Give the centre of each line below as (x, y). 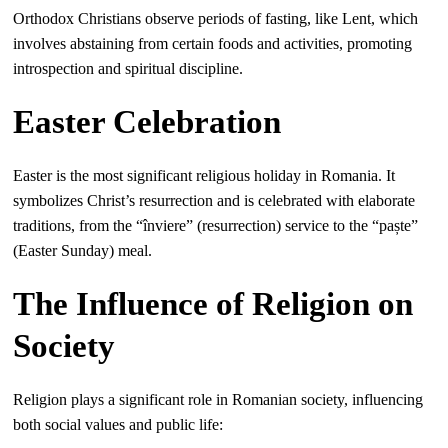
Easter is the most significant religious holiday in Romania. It (204, 175)
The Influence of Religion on (213, 304)
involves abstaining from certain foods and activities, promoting (213, 43)
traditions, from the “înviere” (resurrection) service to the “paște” (216, 225)
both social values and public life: (118, 424)
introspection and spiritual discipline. (128, 68)
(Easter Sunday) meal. (83, 250)
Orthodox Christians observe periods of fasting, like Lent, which (216, 18)
